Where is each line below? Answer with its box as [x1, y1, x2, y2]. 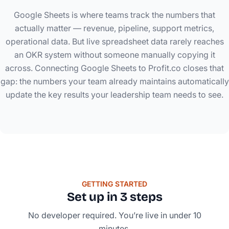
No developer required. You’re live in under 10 [28, 210, 201, 220]
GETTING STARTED [82, 179, 147, 188]
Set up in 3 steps [66, 189, 163, 204]
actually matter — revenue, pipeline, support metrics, [15, 22, 214, 33]
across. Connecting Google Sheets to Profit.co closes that [5, 62, 224, 73]
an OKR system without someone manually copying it [14, 49, 215, 60]
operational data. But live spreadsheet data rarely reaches [5, 36, 224, 47]
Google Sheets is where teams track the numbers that [14, 9, 215, 20]
